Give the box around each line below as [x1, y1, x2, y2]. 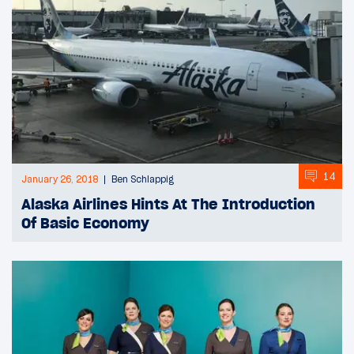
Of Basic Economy [21, 213, 149, 233]
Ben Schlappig [111, 174, 174, 186]
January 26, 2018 [21, 174, 98, 186]
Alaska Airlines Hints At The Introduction [21, 194, 315, 214]
